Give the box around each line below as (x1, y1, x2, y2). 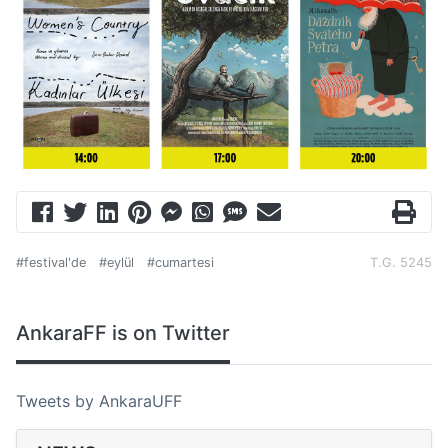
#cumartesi (147, 255, 214, 271)
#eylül (99, 255, 134, 271)
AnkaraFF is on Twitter (16, 321, 230, 346)
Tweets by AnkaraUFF (16, 391, 182, 412)
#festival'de (16, 255, 86, 271)
